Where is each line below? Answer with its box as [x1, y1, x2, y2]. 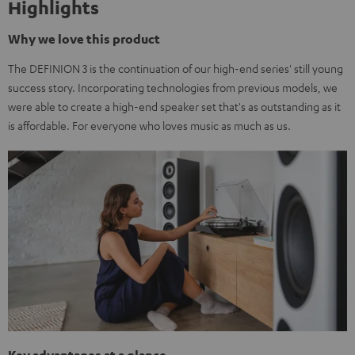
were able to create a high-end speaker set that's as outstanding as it [8, 99, 341, 113]
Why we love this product [8, 31, 160, 47]
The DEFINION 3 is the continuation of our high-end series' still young [8, 61, 343, 75]
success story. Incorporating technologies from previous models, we [8, 80, 338, 94]
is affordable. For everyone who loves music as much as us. [8, 118, 291, 132]
